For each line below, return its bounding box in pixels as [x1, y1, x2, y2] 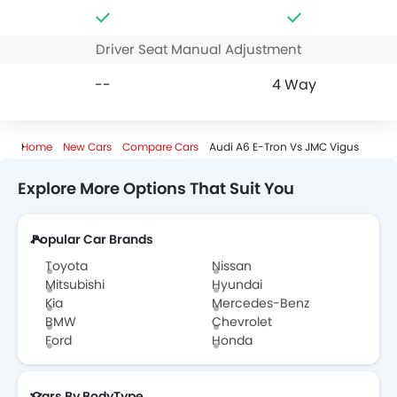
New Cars [63, 138, 112, 154]
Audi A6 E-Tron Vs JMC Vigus [209, 138, 359, 154]
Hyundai [212, 275, 262, 293]
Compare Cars [122, 138, 198, 154]
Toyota [45, 256, 88, 275]
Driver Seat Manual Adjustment [96, 39, 301, 58]
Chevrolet [212, 312, 272, 331]
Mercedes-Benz [212, 293, 309, 312]
